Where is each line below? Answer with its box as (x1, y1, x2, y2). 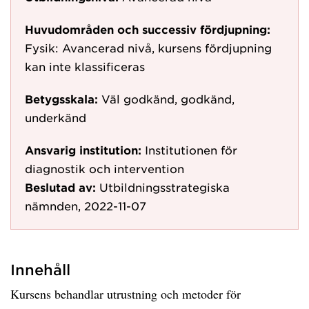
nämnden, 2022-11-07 (25, 199, 146, 212)
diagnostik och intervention (25, 161, 184, 175)
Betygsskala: (25, 92, 98, 106)
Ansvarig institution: (25, 143, 141, 157)
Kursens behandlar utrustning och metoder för (10, 286, 241, 302)
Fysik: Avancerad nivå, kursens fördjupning (25, 41, 272, 54)
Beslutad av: (25, 180, 96, 194)
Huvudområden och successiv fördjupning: (25, 22, 270, 36)
